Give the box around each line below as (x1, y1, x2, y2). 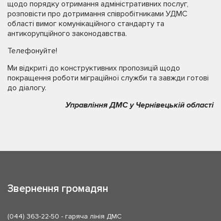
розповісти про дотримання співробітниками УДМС (7, 9, 187, 19)
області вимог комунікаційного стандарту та (7, 19, 164, 29)
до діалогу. (7, 83, 46, 93)
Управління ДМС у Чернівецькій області (66, 100, 214, 110)
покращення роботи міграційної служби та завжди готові (7, 73, 209, 83)
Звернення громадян (7, 182, 108, 195)
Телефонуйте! (7, 46, 57, 56)
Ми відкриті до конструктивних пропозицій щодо (7, 63, 180, 74)
